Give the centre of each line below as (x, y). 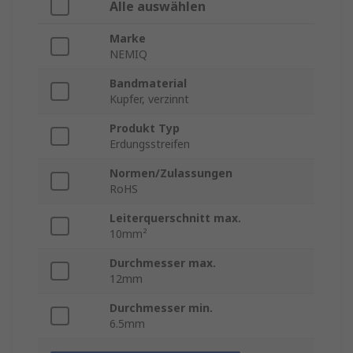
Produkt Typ (145, 128)
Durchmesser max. (163, 263)
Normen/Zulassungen (171, 173)
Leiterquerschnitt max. (175, 218)
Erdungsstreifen (150, 144)
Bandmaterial (148, 84)
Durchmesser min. (161, 308)
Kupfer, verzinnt (149, 99)
